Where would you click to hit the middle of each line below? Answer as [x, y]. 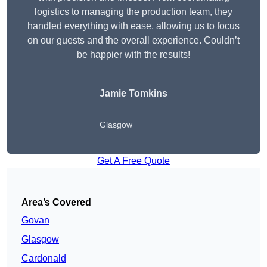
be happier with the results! [133, 55]
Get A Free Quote [133, 161]
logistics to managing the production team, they [133, 12]
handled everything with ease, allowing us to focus [133, 26]
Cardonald [44, 259]
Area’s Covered [56, 203]
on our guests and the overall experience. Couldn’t [133, 41]
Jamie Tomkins [133, 94]
